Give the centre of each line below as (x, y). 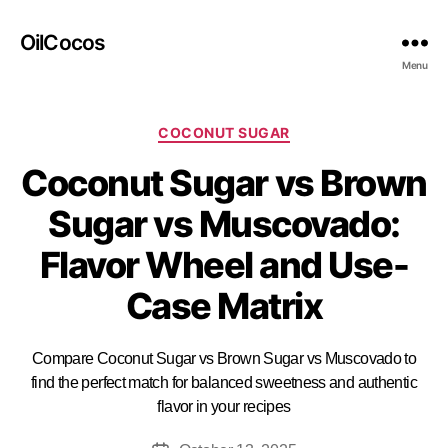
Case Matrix (224, 305)
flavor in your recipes (224, 406)
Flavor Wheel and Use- (224, 264)
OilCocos (63, 42)
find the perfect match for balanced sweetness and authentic (224, 382)
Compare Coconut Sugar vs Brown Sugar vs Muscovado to (224, 358)
